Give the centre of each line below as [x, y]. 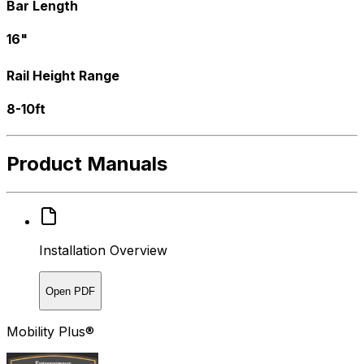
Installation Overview [103, 251]
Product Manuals [87, 164]
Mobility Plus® [50, 332]
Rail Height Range [63, 76]
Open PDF [70, 291]
